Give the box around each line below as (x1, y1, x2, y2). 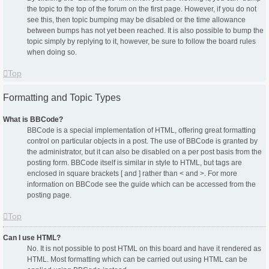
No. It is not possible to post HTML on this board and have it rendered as (27, 244, 261, 253)
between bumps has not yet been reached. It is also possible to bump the (27, 26, 264, 35)
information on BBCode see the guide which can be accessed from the (27, 180, 256, 189)
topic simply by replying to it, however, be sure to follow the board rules (27, 37, 256, 46)
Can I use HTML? (3, 234, 61, 243)
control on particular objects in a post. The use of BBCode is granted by (27, 137, 258, 146)
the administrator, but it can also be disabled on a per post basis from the (27, 148, 262, 157)
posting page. (27, 191, 71, 200)
